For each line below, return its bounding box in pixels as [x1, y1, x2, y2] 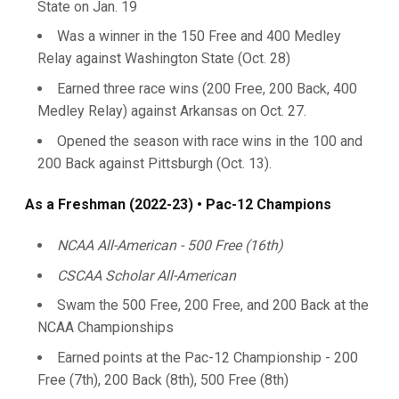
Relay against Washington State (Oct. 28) [37, 50, 290, 68]
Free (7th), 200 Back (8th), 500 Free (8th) [37, 371, 289, 388]
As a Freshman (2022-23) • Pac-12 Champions [25, 195, 331, 213]
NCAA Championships [37, 319, 174, 337]
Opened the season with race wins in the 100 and [57, 132, 362, 150]
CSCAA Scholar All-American [57, 266, 236, 284]
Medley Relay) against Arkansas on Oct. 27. [37, 102, 306, 119]
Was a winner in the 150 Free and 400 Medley [57, 28, 341, 45]
